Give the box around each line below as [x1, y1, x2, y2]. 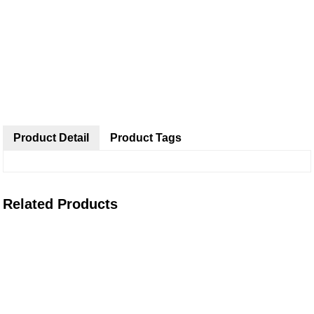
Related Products [3, 196, 118, 212]
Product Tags [110, 132, 182, 144]
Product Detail [13, 132, 90, 144]
